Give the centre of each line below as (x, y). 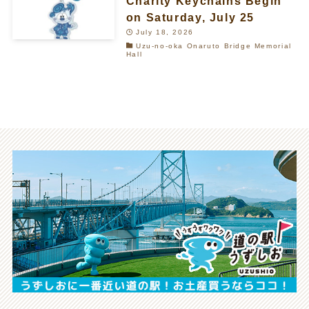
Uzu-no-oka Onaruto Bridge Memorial (213, 46)
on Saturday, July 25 (190, 17)
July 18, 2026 (165, 32)
